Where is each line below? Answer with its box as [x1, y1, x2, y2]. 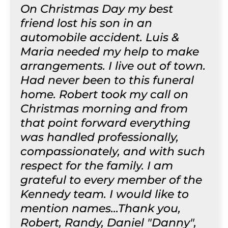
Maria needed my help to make [20, 45, 199, 59]
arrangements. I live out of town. [20, 59, 206, 73]
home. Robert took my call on [20, 88, 188, 101]
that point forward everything [20, 116, 190, 130]
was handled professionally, [20, 130, 179, 144]
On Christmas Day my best [20, 2, 173, 16]
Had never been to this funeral [20, 73, 194, 87]
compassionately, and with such [20, 145, 205, 158]
